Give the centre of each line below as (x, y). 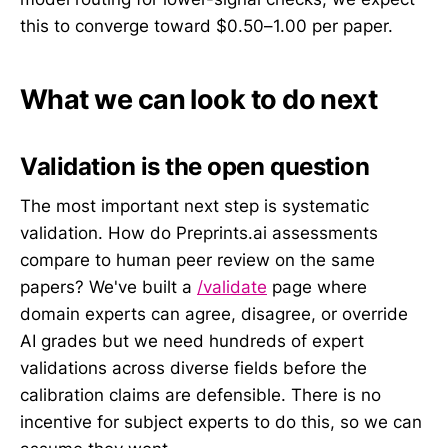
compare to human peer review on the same (197, 260)
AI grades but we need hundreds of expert (192, 341)
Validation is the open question (195, 166)
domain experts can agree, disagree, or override (214, 314)
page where (317, 287)
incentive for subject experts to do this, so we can (221, 422)
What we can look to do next (199, 99)
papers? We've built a (108, 287)
